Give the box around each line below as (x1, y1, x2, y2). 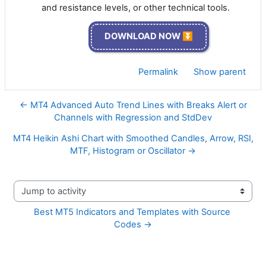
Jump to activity (13, 191, 78, 202)
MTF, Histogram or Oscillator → (70, 145, 196, 157)
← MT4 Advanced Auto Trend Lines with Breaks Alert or (19, 100, 247, 111)
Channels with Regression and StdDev (54, 112, 212, 123)
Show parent (194, 66, 246, 78)
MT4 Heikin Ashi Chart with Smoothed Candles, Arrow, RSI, (12, 133, 254, 144)
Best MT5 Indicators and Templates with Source (33, 207, 230, 218)
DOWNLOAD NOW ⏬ (104, 31, 193, 42)
